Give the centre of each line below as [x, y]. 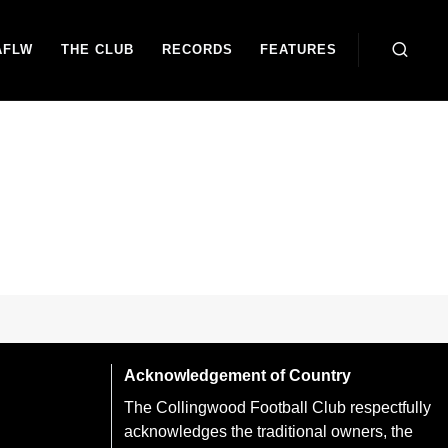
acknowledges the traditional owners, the [268, 431]
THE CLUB [98, 49]
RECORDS [197, 49]
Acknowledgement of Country [237, 375]
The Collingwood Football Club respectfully [277, 407]
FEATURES [299, 49]
